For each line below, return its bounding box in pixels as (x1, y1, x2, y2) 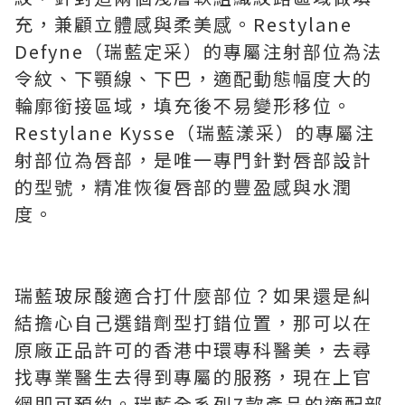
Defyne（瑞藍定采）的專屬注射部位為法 (14, 37, 382, 64)
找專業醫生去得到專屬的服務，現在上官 (14, 363, 372, 390)
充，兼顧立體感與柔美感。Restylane (14, 10, 353, 37)
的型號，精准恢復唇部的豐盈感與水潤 (14, 173, 353, 200)
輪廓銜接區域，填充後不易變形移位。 (14, 91, 353, 118)
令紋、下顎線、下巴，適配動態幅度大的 (14, 64, 372, 91)
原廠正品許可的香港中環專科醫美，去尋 (14, 335, 372, 363)
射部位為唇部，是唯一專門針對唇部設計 (14, 146, 372, 173)
